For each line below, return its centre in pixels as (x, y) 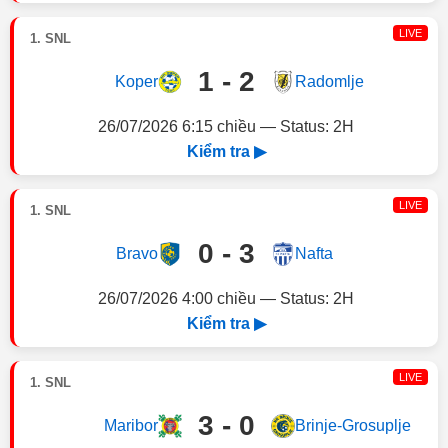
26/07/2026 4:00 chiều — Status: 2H (226, 298)
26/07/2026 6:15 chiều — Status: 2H (226, 126)
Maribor (130, 425)
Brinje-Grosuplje (352, 425)
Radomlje (329, 81)
